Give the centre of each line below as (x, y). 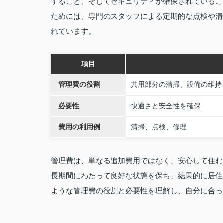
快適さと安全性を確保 (166, 106)
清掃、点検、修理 (159, 127)
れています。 (73, 31)
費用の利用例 (79, 127)
